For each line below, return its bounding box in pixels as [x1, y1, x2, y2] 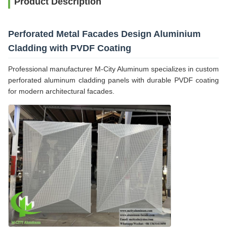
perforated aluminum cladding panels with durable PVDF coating [8, 76, 219, 84]
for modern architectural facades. [8, 87, 115, 95]
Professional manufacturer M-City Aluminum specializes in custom [8, 65, 219, 73]
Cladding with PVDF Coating [8, 43, 131, 53]
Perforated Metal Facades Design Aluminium [8, 29, 201, 39]
